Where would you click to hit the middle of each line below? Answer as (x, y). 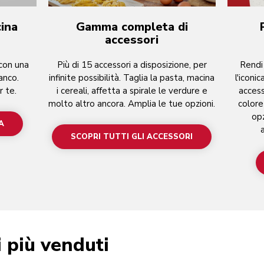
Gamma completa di (132, 27)
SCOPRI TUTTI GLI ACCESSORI (132, 136)
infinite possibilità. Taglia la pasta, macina (132, 77)
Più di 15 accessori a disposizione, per (132, 65)
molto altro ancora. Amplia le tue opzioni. (132, 103)
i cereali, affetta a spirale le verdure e (132, 90)
